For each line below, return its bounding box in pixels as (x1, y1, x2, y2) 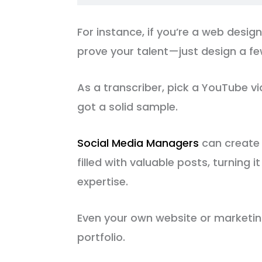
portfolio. (77, 229, 125, 244)
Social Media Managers (77, 135, 199, 150)
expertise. (77, 174, 128, 189)
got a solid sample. (77, 99, 178, 115)
